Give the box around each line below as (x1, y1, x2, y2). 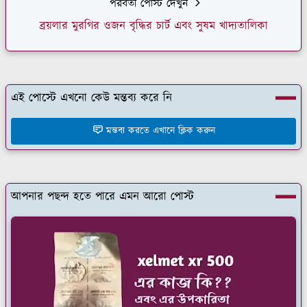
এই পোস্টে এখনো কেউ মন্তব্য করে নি (11, 89, 172, 106)
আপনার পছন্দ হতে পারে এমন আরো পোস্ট (11, 188, 194, 205)
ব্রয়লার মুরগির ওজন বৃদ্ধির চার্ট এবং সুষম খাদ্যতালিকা (39, 17, 268, 34)
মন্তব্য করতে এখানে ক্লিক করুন (106, 123, 215, 138)
